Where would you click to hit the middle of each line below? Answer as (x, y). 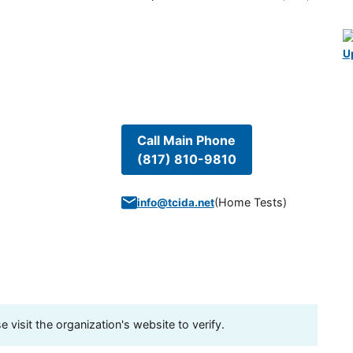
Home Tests (250, 203)
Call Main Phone (187, 141)
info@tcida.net (175, 203)
